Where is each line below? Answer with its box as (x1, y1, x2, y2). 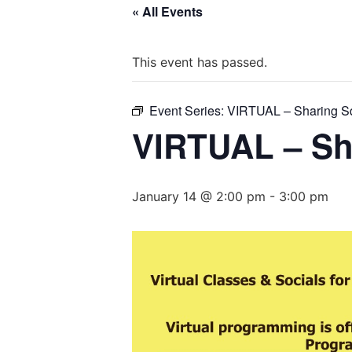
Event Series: (149, 101, 227, 119)
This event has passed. (132, 54, 267, 70)
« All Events (132, 2, 203, 20)
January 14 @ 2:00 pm (132, 189, 266, 204)
